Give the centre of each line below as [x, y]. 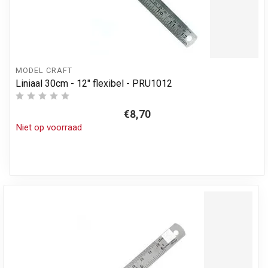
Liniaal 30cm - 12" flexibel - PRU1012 [94, 84]
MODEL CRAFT [44, 71]
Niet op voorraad [49, 128]
